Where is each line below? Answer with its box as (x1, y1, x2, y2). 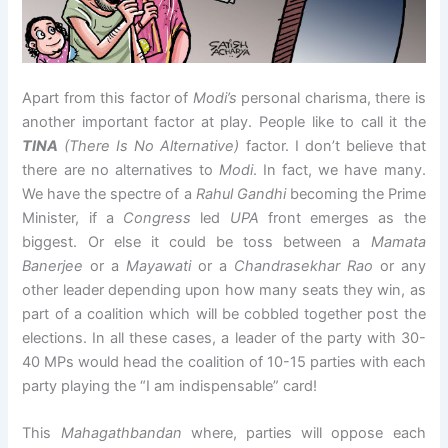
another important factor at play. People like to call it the (22, 112, 426, 131)
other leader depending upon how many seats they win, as (22, 280, 426, 299)
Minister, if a (22, 208, 124, 227)
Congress (123, 208, 192, 227)
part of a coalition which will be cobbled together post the (22, 304, 426, 323)
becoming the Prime (285, 184, 426, 203)
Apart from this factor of (22, 88, 193, 107)
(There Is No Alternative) (58, 136, 240, 155)
